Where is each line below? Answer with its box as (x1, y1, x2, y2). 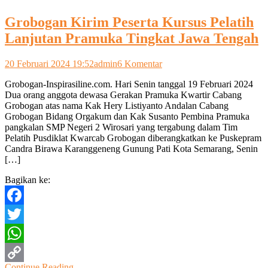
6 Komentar (117, 59, 162, 69)
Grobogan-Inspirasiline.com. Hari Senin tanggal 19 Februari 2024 (5, 79, 253, 90)
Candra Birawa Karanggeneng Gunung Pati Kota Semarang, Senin (5, 144, 258, 154)
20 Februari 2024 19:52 (5, 59, 94, 69)
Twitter (5, 228, 32, 239)
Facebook (5, 209, 42, 220)
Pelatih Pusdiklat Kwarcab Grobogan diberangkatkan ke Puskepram (5, 133, 261, 144)
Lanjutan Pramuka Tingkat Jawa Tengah (5, 31, 258, 47)
